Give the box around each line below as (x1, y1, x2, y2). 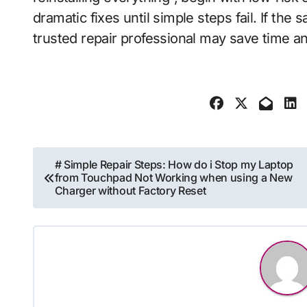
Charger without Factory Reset (54, 184, 206, 197)
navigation (32, 178, 138, 205)
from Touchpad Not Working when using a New (54, 171, 293, 184)
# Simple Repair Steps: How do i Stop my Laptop (54, 158, 293, 171)
